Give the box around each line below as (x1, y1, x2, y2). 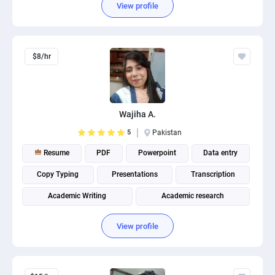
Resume (41, 149, 69, 157)
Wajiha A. (119, 109, 156, 119)
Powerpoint (137, 149, 176, 157)
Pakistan (152, 128, 182, 137)
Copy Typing (37, 170, 79, 179)
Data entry (203, 149, 238, 157)
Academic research (161, 192, 224, 200)
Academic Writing (48, 192, 107, 200)
